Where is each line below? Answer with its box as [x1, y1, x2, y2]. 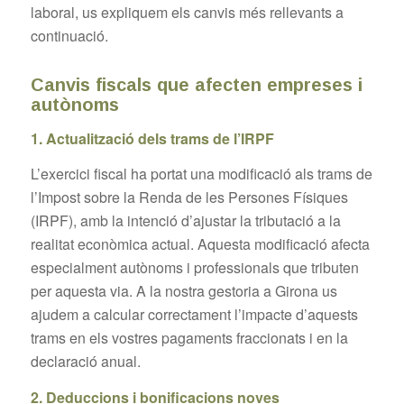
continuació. [30, 24, 108, 46]
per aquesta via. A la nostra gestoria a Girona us [30, 280, 337, 302]
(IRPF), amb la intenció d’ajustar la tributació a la [30, 210, 341, 232]
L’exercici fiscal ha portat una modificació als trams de [30, 163, 372, 185]
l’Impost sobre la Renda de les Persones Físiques [30, 187, 348, 208]
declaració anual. [30, 351, 141, 372]
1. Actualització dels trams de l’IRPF [30, 127, 274, 149]
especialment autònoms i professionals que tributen [30, 257, 359, 279]
